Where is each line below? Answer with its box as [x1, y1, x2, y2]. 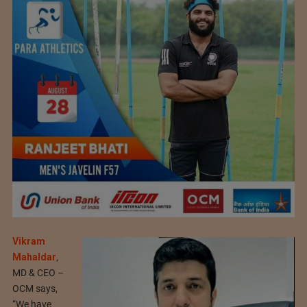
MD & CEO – [12, 267, 64, 278]
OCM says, [12, 282, 58, 294]
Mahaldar [12, 251, 56, 262]
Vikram [12, 235, 45, 247]
